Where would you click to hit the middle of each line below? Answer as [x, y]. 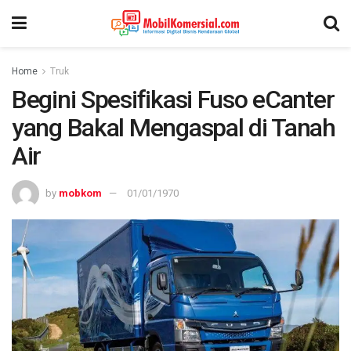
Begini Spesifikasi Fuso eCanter [173, 100]
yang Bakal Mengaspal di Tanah [174, 128]
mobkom [80, 193]
